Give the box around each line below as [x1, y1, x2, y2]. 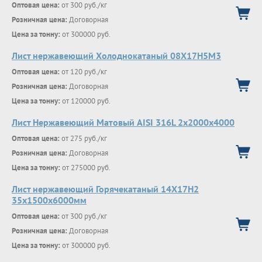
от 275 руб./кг [60, 133, 107, 143]
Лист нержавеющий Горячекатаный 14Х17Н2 [12, 183, 199, 195]
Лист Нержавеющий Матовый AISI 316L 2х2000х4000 [12, 116, 235, 128]
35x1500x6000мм [12, 194, 87, 206]
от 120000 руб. [60, 96, 111, 106]
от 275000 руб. [60, 163, 111, 173]
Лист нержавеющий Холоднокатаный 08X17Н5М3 [12, 50, 221, 61]
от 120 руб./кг [60, 67, 107, 77]
